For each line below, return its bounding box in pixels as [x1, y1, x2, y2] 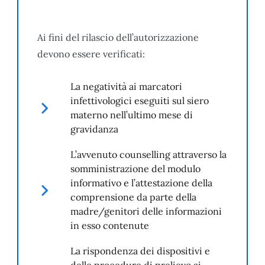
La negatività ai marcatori [70, 80, 182, 92]
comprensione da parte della [70, 190, 196, 203]
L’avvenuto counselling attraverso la [70, 148, 227, 160]
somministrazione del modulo [70, 162, 201, 174]
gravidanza [70, 122, 118, 135]
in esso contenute [70, 219, 149, 231]
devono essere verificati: [37, 47, 145, 60]
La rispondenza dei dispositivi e [70, 244, 210, 257]
